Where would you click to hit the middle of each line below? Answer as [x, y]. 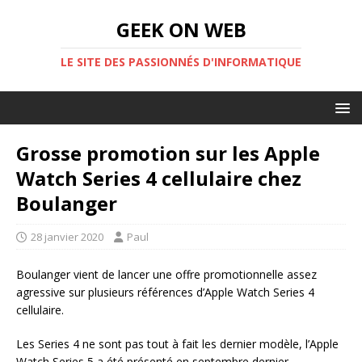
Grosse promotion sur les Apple [168, 153]
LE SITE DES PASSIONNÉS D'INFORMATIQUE [181, 62]
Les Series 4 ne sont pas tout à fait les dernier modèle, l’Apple [177, 344]
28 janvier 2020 [67, 237]
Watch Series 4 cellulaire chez [159, 178]
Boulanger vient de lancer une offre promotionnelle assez [166, 274]
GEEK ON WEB [181, 29]
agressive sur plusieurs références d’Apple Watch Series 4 [165, 292]
